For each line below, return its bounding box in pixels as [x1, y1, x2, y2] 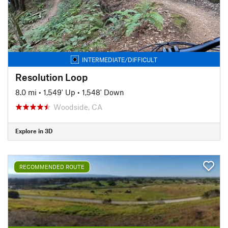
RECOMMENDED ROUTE [19, 163, 84, 170]
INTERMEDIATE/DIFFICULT [82, 55, 157, 63]
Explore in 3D [15, 127, 52, 134]
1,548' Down [82, 87, 124, 97]
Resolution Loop [15, 71, 88, 83]
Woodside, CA [53, 102, 102, 111]
